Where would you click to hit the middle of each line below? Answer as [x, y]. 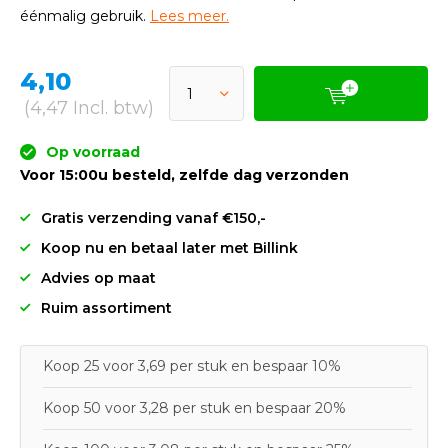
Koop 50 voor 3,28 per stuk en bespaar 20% [194, 408]
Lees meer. [189, 16]
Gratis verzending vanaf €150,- [153, 218]
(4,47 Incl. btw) [89, 108]
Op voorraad [91, 152]
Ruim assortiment [106, 308]
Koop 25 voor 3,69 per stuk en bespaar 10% [192, 366]
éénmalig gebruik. [85, 16]
